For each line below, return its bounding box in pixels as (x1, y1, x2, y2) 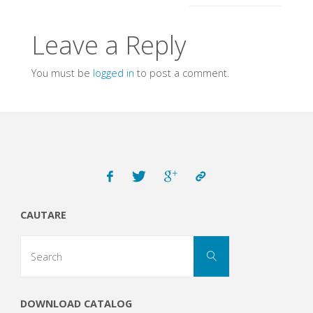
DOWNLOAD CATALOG (20, 296, 132, 310)
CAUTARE (20, 208, 66, 221)
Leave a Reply (31, 27, 187, 62)
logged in (92, 66, 134, 80)
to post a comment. (133, 66, 229, 80)
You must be (31, 66, 93, 80)
